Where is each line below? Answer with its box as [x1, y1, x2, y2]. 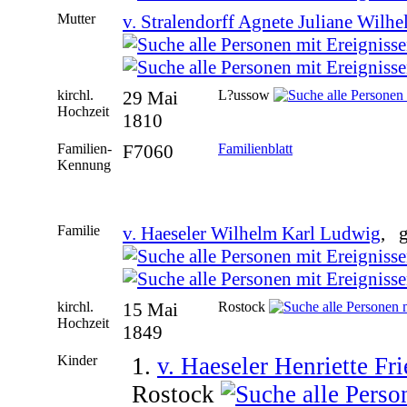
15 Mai [123, 298, 178, 321]
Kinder [57, 352, 101, 368]
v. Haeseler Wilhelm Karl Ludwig [123, 222, 381, 244]
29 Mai [123, 86, 178, 109]
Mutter [57, 10, 99, 26]
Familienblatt [218, 140, 293, 156]
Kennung [57, 156, 114, 173]
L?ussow [218, 86, 273, 103]
